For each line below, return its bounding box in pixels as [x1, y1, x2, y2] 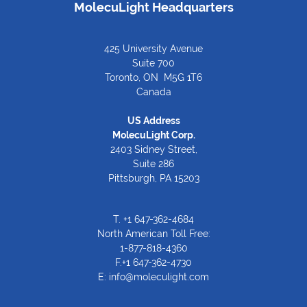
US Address [127, 114, 180, 126]
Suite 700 [132, 57, 175, 69]
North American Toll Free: [97, 228, 210, 239]
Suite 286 [133, 158, 174, 169]
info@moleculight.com [109, 271, 209, 282]
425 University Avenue [104, 42, 203, 54]
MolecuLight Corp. [112, 129, 195, 140]
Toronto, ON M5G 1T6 [105, 71, 202, 83]
